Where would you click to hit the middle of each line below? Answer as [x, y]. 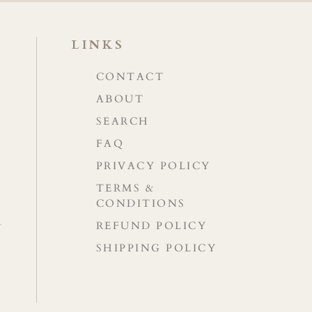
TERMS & [125, 188]
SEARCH [123, 122]
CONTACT [130, 77]
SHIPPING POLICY [156, 248]
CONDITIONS [141, 204]
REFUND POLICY [151, 226]
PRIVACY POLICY [153, 166]
